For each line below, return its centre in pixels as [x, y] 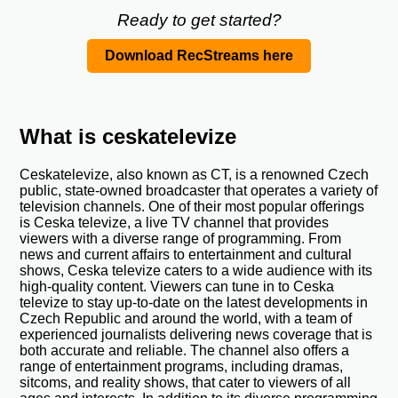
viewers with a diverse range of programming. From [181, 239]
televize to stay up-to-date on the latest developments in [194, 303]
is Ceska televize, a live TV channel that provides [175, 223]
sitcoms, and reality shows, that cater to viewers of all [186, 383]
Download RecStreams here [199, 56]
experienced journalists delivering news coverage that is [196, 335]
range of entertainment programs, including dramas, [182, 367]
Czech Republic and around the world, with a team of [186, 319]
